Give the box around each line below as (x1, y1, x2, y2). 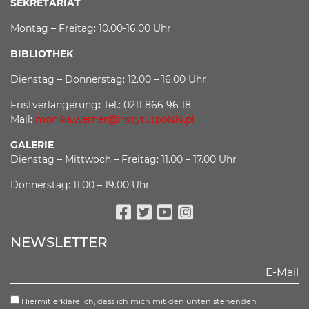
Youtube (164, 221, 237, 243)
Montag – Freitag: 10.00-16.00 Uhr (10, 21, 171, 34)
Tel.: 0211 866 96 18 (103, 98, 191, 111)
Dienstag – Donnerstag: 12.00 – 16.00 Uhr (10, 72, 206, 86)
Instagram (185, 221, 275, 243)
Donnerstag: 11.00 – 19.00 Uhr (10, 178, 150, 191)
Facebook (123, 221, 208, 243)
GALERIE (10, 138, 54, 151)
